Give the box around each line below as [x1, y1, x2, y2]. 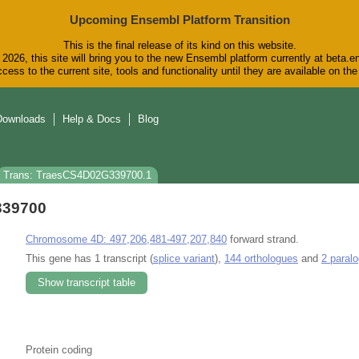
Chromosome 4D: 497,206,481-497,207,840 [26, 232, 227, 245]
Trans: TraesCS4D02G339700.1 [3, 169, 151, 182]
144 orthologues [224, 252, 298, 264]
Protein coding [26, 343, 92, 356]
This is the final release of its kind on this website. [63, 39, 296, 52]
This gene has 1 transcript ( [26, 252, 153, 264]
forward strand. [227, 232, 299, 245]
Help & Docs [63, 113, 121, 126]
